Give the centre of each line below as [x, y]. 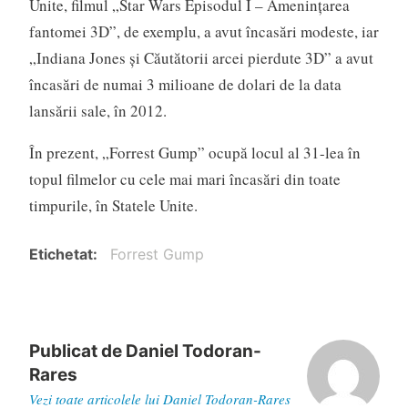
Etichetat [61, 254]
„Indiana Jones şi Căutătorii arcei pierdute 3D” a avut [201, 58]
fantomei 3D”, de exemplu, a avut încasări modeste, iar [204, 32]
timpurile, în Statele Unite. [113, 206]
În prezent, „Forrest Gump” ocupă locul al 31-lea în [194, 153]
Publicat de [77, 352]
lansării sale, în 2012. [97, 111]
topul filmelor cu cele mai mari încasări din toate [184, 179]
